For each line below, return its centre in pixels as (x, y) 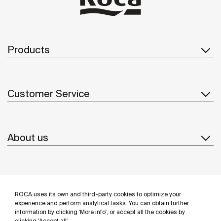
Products (29, 49)
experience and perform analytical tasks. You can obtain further (102, 203)
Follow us (110, 205)
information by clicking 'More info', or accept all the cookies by (100, 212)
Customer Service (49, 93)
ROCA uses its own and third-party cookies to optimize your (98, 194)
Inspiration (31, 181)
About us (28, 137)
